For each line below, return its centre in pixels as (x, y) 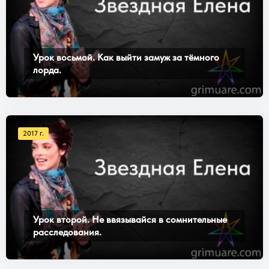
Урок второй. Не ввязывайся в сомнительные (130, 220)
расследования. (67, 232)
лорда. (47, 70)
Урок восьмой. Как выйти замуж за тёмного (126, 57)
